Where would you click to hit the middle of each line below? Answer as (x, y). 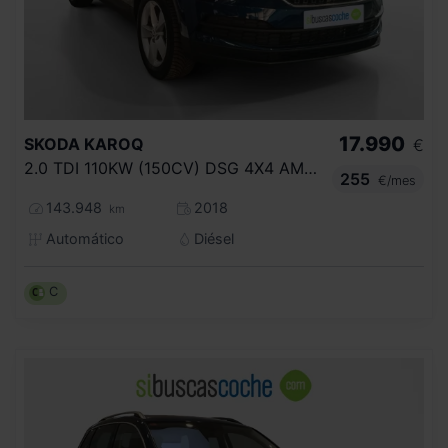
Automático (82, 238)
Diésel (211, 238)
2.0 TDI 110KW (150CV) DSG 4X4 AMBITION (310, 167)
